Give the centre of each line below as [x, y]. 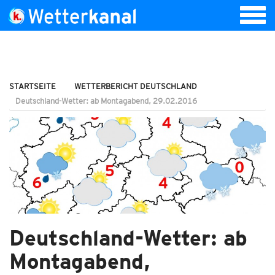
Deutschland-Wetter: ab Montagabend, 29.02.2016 [106, 101]
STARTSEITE [33, 86]
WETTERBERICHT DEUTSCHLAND [136, 86]
